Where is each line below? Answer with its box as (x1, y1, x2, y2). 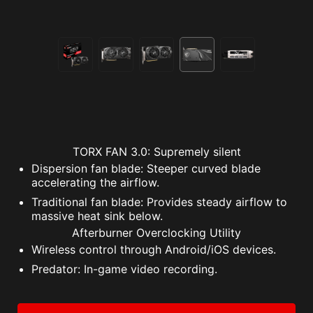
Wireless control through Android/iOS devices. (31, 242, 276, 257)
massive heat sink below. (31, 209, 163, 224)
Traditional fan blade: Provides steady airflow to (31, 195, 287, 210)
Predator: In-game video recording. (31, 262, 217, 277)
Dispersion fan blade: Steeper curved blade (31, 161, 261, 176)
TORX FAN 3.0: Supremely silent (72, 145, 241, 159)
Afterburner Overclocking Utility (72, 226, 241, 240)
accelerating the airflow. (31, 175, 159, 190)
